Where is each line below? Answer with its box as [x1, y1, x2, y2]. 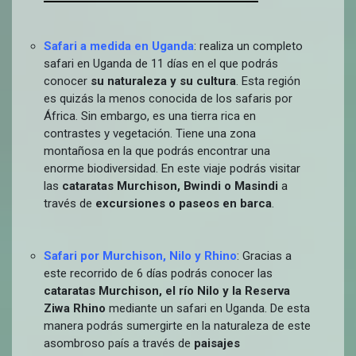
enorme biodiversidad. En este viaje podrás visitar [44, 161, 300, 176]
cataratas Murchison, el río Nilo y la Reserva [44, 284, 290, 298]
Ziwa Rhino [44, 301, 106, 315]
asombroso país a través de [44, 336, 194, 350]
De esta [270, 301, 310, 315]
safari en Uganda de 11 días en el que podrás [44, 56, 278, 71]
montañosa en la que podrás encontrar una [44, 144, 270, 158]
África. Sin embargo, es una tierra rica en [44, 109, 256, 123]
